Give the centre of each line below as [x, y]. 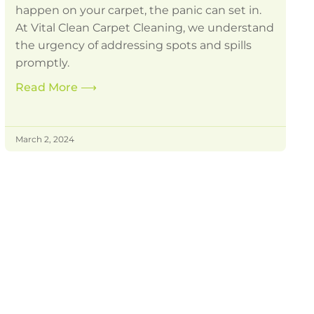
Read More [48, 88]
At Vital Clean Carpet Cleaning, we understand [144, 28]
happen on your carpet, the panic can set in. [138, 11]
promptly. [42, 63]
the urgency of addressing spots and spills [133, 46]
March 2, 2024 [45, 139]
